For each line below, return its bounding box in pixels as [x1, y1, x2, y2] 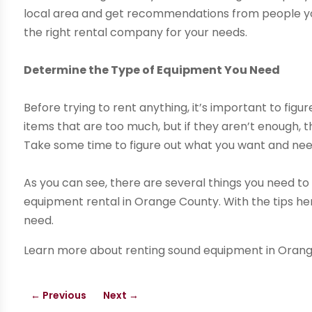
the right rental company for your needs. [24, 24, 248, 40]
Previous [42, 288, 87, 302]
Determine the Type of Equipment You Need [24, 61, 281, 78]
